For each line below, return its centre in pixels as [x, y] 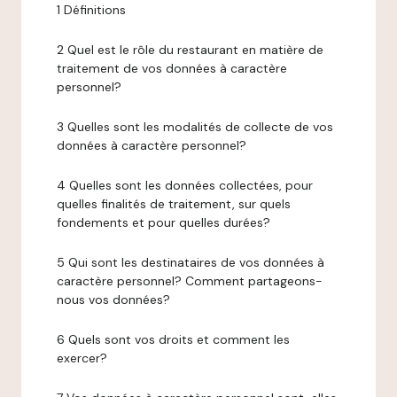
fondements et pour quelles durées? [163, 222]
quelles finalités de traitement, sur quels [174, 204]
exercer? [82, 358]
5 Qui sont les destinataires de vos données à [191, 262]
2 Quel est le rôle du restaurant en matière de [190, 50]
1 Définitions [91, 10]
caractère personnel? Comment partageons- [190, 281]
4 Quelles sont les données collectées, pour [185, 185]
